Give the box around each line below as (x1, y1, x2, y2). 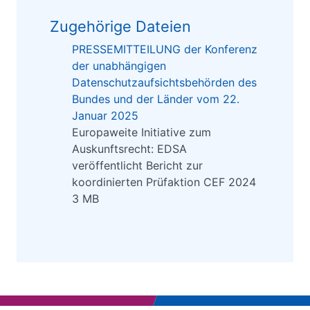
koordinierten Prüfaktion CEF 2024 (72, 175, 256, 190)
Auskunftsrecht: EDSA (72, 142, 187, 156)
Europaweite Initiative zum (72, 125, 211, 140)
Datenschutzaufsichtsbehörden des (72, 75, 257, 90)
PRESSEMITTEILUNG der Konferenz (72, 42, 257, 57)
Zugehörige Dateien (50, 17, 191, 36)
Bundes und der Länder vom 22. (72, 92, 239, 107)
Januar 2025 (72, 109, 138, 123)
